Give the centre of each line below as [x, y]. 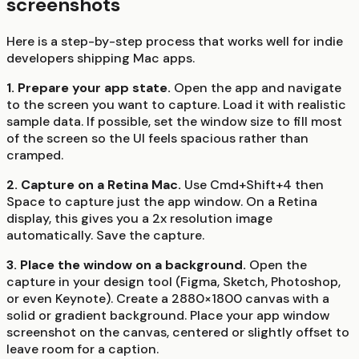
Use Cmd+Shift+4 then [252, 185]
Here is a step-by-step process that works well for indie [175, 42]
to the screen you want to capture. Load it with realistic [176, 105]
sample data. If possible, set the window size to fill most [174, 122]
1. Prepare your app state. [89, 88]
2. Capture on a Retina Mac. [94, 185]
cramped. [35, 155]
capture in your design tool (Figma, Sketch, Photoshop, [173, 282]
